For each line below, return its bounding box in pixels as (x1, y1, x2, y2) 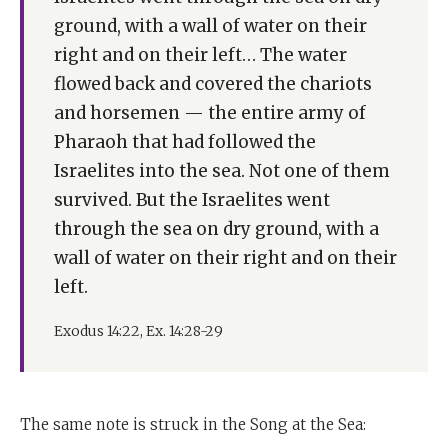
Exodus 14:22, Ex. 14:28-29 (54, 321, 223, 340)
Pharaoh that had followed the (54, 130, 316, 153)
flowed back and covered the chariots (54, 72, 372, 95)
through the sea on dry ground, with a (54, 217, 379, 240)
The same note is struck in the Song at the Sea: (20, 414, 366, 434)
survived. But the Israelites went (54, 188, 330, 211)
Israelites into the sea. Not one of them (54, 159, 390, 182)
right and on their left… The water (54, 43, 347, 66)
